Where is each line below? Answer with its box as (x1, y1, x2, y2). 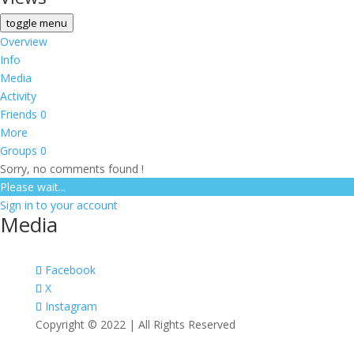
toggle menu (6, 16, 67, 30)
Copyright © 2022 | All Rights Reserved (35, 317, 235, 332)
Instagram (44, 299, 97, 314)
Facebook (44, 262, 96, 277)
